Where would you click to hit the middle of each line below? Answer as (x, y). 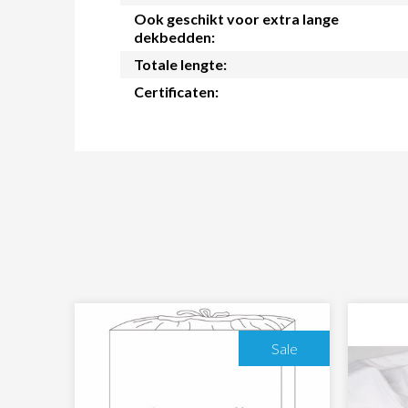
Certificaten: (176, 92)
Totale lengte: (180, 65)
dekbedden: (174, 37)
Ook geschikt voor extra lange (236, 19)
